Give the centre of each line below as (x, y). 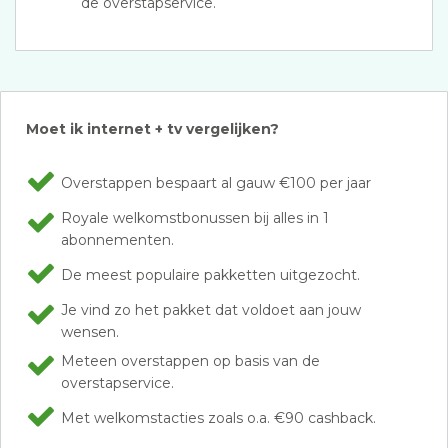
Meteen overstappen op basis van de (190, 361)
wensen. (90, 332)
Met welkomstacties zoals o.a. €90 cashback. (218, 418)
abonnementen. (117, 240)
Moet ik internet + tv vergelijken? (152, 129)
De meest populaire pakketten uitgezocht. (210, 275)
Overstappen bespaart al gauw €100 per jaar (216, 183)
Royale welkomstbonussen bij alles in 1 (195, 218)
